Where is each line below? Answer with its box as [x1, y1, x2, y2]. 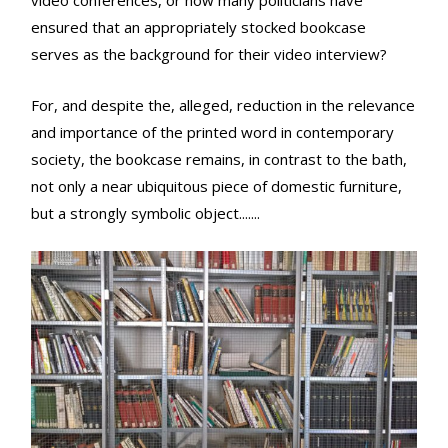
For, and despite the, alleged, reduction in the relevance [31, 95, 415, 115]
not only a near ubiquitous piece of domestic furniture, [31, 176, 402, 196]
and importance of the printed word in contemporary [31, 122, 394, 142]
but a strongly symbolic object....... [31, 203, 260, 223]
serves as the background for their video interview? [31, 44, 387, 64]
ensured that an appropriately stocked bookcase [31, 17, 366, 37]
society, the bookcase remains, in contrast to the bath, [31, 149, 407, 169]
